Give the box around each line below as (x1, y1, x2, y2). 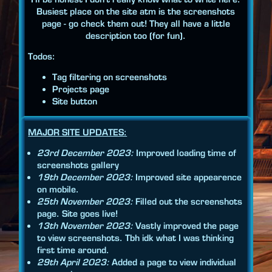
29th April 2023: (37, 257, 110, 268)
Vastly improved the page (133, 220, 239, 232)
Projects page (52, 84, 110, 95)
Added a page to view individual (109, 257, 237, 268)
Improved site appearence (133, 172, 242, 183)
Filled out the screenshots (133, 196, 243, 208)
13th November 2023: (37, 220, 134, 232)
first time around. (37, 245, 110, 256)
